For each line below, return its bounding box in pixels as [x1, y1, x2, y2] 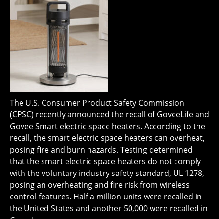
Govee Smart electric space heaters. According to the [10, 121, 205, 132]
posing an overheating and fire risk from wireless [10, 179, 190, 191]
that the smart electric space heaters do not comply [10, 156, 201, 167]
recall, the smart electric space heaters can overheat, [10, 132, 205, 144]
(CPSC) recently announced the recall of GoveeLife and [10, 109, 209, 120]
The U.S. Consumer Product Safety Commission [10, 97, 184, 109]
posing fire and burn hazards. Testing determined [10, 144, 193, 155]
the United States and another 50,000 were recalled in [10, 203, 208, 214]
